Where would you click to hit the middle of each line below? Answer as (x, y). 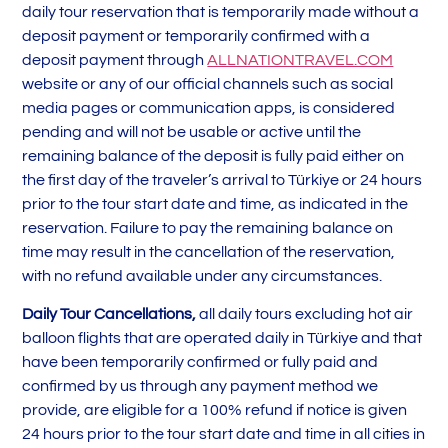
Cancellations (143, 314)
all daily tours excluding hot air (306, 314)
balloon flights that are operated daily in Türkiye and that (222, 338)
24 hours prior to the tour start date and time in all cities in (224, 434)
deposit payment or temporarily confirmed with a (196, 35)
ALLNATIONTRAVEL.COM (300, 59)
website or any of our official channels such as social (208, 83)
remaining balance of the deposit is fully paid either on (213, 155)
